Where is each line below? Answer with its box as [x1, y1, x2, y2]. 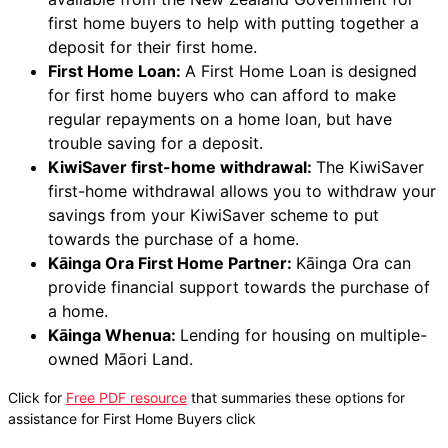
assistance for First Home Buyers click [8, 409, 256, 427]
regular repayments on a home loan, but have [48, 108, 392, 129]
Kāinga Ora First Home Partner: [48, 252, 296, 273]
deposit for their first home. [48, 36, 257, 57]
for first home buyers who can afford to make [48, 84, 396, 105]
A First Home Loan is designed [185, 60, 417, 81]
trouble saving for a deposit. [48, 132, 263, 153]
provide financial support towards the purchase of [48, 276, 430, 297]
